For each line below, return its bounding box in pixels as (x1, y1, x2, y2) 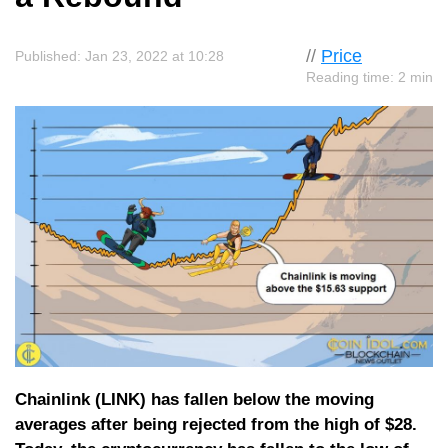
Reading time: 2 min (306, 68, 433, 85)
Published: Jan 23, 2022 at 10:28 (15, 47, 224, 64)
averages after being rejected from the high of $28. (15, 414, 417, 434)
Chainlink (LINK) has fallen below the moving (15, 389, 374, 409)
